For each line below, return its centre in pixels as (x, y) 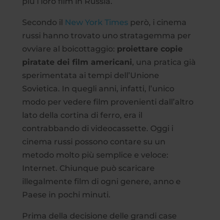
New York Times (96, 22)
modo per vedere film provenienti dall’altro (108, 102)
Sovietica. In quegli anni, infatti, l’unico (98, 88)
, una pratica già (164, 62)
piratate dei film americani (77, 62)
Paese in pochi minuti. (66, 194)
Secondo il (43, 22)
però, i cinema (157, 22)
